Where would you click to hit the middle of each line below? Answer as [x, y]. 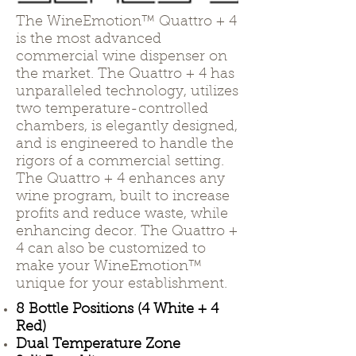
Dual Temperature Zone [98, 345]
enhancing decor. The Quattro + [127, 232]
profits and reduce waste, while [122, 215]
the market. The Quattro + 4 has [125, 75]
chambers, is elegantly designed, [127, 127]
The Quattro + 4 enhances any [120, 180]
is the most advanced [89, 40]
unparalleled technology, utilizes [127, 92]
